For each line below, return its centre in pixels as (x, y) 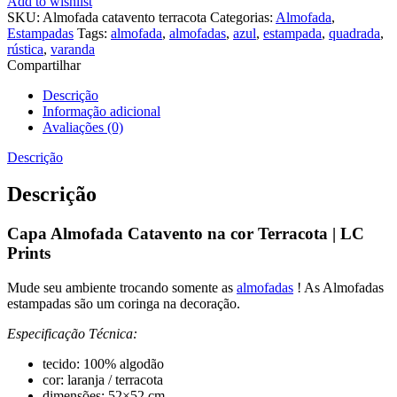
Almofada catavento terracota (125, 17)
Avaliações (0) (83, 127)
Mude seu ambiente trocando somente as (122, 288)
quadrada (354, 33)
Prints (29, 253)
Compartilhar (44, 65)
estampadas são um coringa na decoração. (124, 304)
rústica (25, 49)
